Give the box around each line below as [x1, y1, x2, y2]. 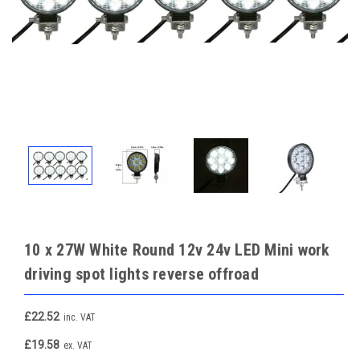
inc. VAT [63, 311, 96, 323]
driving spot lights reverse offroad [24, 264, 259, 284]
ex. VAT [63, 339, 92, 351]
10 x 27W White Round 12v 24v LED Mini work [24, 240, 330, 260]
